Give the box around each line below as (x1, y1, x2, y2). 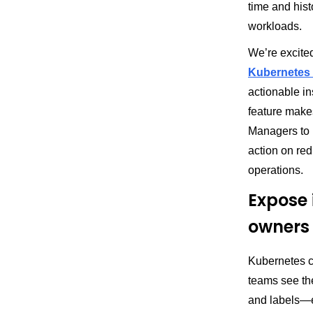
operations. (248, 164, 303, 176)
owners (248, 215, 310, 238)
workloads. (248, 20, 302, 32)
